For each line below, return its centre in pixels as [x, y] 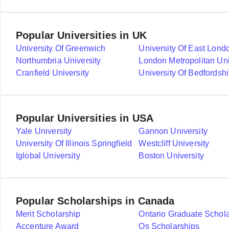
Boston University [171, 156]
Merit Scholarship [48, 214]
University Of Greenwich [61, 48]
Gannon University [173, 131]
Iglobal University [48, 156]
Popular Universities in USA [85, 118]
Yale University [44, 131]
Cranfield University [53, 73]
